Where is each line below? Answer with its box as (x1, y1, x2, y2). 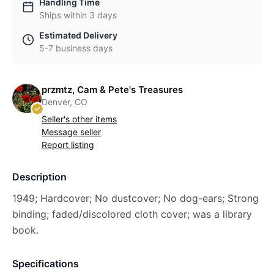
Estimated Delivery (39, 29, 117, 40)
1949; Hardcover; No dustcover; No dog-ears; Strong (12, 191, 259, 204)
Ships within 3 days (39, 9, 117, 20)
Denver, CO (42, 96, 87, 107)
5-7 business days (39, 42, 113, 53)
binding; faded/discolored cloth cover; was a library (12, 207, 252, 220)
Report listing (42, 139, 94, 150)
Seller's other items (42, 113, 117, 124)
